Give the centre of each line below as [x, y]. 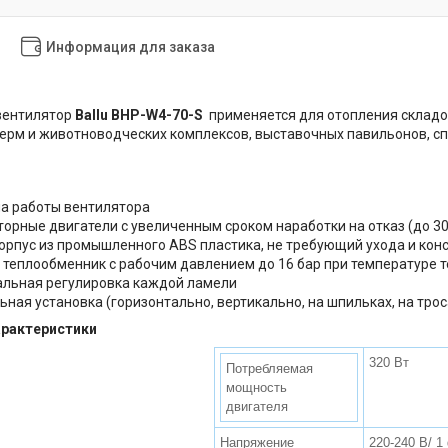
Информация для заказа [130, 46]
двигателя [257, 406]
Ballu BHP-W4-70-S [139, 114]
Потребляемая [269, 368]
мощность [256, 387]
